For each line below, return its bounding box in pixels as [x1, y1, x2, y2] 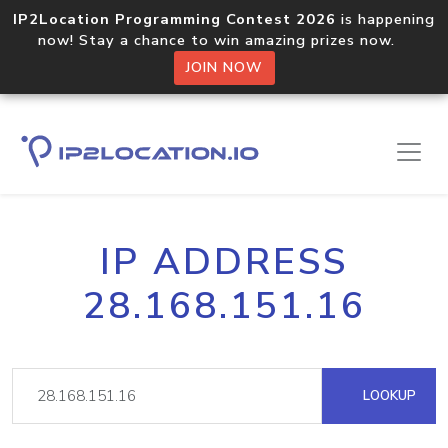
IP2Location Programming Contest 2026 [13, 9, 336, 29]
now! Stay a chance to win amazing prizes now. [38, 30, 410, 50]
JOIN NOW [185, 58, 263, 77]
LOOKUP [359, 386, 416, 405]
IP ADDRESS [100, 237, 348, 287]
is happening [336, 9, 435, 29]
